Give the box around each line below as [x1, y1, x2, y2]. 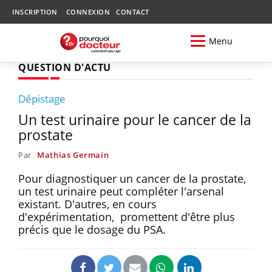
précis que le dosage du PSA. [18, 222, 166, 237]
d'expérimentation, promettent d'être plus [18, 209, 235, 224]
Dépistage [18, 91, 66, 106]
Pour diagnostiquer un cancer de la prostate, [18, 171, 246, 186]
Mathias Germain [36, 149, 109, 160]
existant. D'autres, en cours [18, 196, 157, 211]
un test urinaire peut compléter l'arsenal [18, 183, 224, 199]
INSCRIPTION [12, 7, 58, 16]
